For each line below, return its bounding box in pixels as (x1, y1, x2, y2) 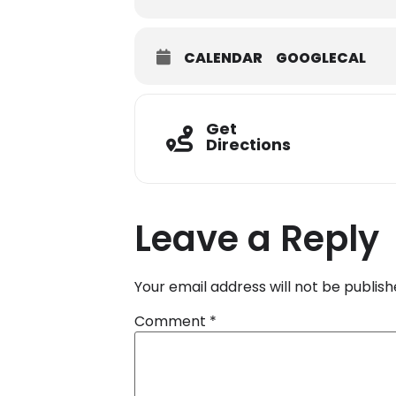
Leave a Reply (134, 214, 379, 263)
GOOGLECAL (276, 48, 366, 68)
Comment (134, 311, 209, 331)
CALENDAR (184, 48, 263, 68)
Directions (206, 133, 291, 156)
